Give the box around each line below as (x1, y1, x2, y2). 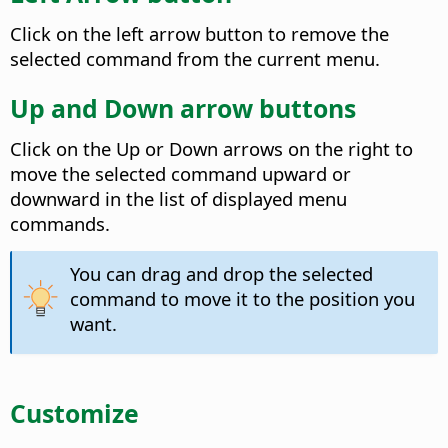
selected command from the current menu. (10, 45, 380, 71)
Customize (10, 396, 139, 431)
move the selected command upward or (10, 160, 351, 186)
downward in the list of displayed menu (10, 185, 347, 211)
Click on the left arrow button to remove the (10, 20, 389, 46)
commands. (10, 210, 110, 236)
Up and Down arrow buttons (10, 91, 356, 126)
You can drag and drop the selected (69, 260, 373, 286)
